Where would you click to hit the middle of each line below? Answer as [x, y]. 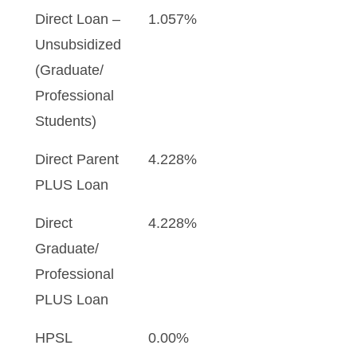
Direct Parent [77, 159]
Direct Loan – [78, 19]
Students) [66, 121]
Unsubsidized [78, 45]
